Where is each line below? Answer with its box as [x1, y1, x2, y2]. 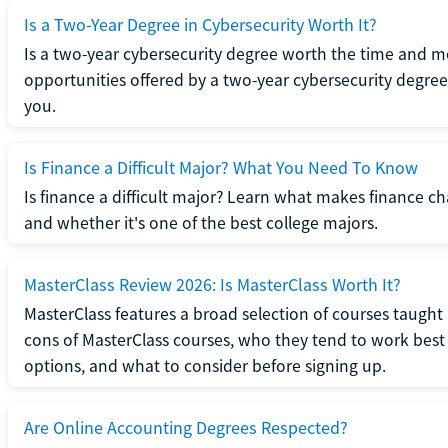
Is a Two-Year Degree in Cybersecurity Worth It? [23, 12, 377, 36]
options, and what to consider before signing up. [23, 354, 386, 377]
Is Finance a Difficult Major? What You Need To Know [23, 155, 418, 179]
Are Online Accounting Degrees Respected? [23, 415, 348, 439]
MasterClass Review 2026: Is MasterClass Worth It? [23, 272, 401, 296]
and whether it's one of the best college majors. [23, 211, 378, 234]
